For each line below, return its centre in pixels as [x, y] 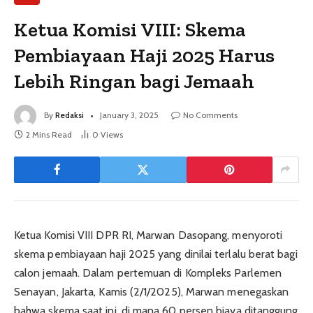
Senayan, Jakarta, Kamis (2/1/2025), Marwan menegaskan [152, 291]
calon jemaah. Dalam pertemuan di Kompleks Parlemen [148, 272]
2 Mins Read [49, 134]
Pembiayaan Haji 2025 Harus [145, 55]
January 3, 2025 [129, 115]
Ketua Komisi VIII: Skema [130, 29]
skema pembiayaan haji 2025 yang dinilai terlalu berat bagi [156, 254]
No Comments [210, 115]
